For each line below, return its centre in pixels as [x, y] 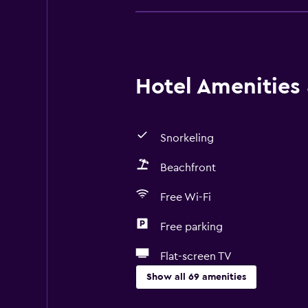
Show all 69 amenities [196, 277]
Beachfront [188, 168]
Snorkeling [187, 138]
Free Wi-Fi [185, 197]
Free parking [191, 227]
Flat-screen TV [196, 256]
